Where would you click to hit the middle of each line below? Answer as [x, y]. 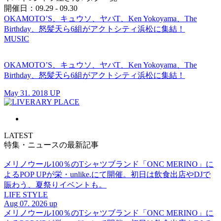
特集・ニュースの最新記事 [51, 145]
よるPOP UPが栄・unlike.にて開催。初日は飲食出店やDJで [107, 175]
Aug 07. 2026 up [31, 204]
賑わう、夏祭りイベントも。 [55, 185]
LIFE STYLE [26, 195]
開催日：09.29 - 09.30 [41, 8]
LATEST [18, 136]
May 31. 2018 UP [32, 93]
